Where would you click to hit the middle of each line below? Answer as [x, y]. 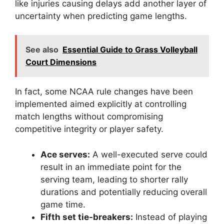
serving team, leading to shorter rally [114, 179]
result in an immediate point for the [111, 167]
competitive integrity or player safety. [89, 129]
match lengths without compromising [89, 117]
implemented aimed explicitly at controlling [101, 104]
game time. [63, 204]
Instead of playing [170, 217]
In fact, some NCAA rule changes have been [104, 92]
